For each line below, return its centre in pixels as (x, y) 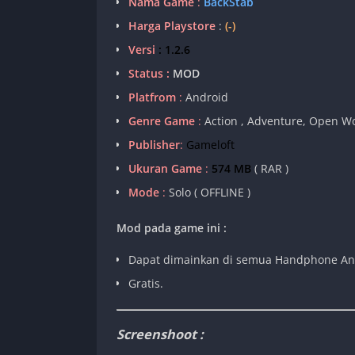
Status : (149, 74)
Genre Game (162, 121)
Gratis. (146, 284)
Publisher (154, 145)
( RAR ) (270, 169)
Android (205, 97)
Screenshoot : (160, 335)
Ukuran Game (165, 169)
